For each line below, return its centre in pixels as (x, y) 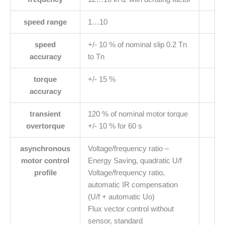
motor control (45, 161)
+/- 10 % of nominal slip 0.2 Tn (137, 45)
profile (45, 173)
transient (45, 114)
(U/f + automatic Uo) (121, 197)
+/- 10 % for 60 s (115, 126)
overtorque (45, 126)
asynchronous (45, 149)
